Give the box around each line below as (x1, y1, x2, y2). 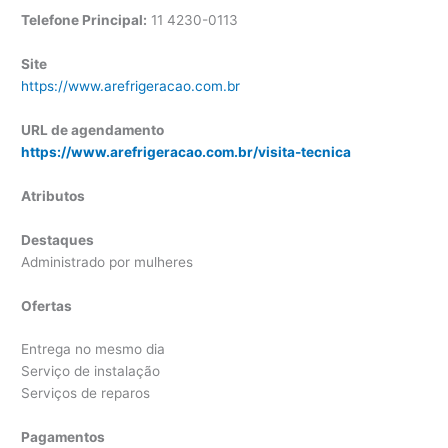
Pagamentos (21, 429, 106, 446)
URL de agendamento (21, 121, 165, 138)
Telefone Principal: (21, 12, 148, 29)
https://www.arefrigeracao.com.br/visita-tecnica (21, 143, 352, 160)
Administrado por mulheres (21, 253, 194, 270)
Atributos (21, 187, 86, 204)
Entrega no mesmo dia (21, 341, 166, 358)
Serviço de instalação (21, 363, 161, 380)
